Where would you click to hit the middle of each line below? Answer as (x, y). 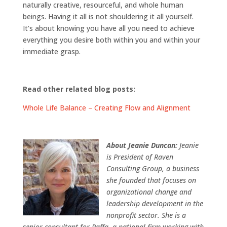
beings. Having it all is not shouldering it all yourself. (108, 16)
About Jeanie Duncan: (143, 145)
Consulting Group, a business (153, 168)
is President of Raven (140, 157)
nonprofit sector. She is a (146, 215)
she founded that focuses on (151, 180)
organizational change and (149, 192)
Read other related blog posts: (79, 89)
